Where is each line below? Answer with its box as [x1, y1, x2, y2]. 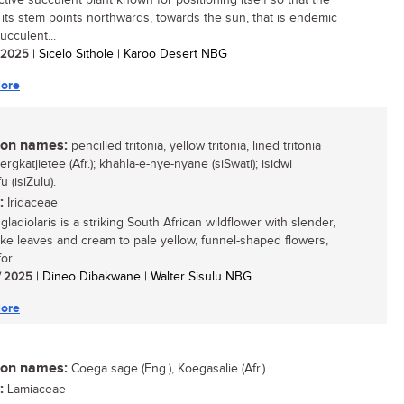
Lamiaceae [4, 382, 66, 397]
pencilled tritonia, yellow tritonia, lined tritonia [68, 139, 321, 153]
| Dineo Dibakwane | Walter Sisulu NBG [32, 270, 252, 284]
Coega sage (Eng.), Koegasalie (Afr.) [68, 362, 265, 376]
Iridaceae [4, 196, 58, 210]
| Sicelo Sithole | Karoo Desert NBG [29, 47, 227, 61]
